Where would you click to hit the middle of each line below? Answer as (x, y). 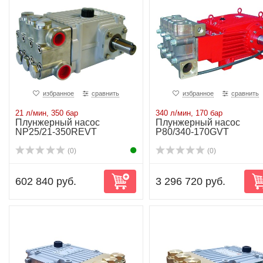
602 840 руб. (46, 181)
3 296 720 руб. (190, 181)
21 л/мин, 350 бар (47, 113)
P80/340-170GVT (192, 132)
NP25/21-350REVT (56, 132)
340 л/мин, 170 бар (189, 113)
